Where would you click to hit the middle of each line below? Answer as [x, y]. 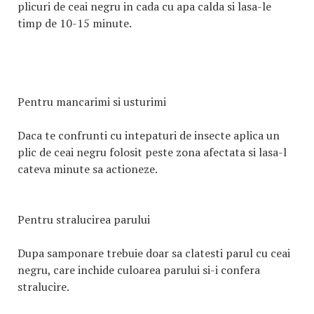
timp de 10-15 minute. [74, 23]
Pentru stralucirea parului [84, 219]
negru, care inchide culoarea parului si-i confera [139, 270]
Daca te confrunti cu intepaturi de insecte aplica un [149, 135]
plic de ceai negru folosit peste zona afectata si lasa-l [152, 152]
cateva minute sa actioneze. [88, 169]
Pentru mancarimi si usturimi [92, 102]
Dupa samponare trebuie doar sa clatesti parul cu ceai [154, 253]
